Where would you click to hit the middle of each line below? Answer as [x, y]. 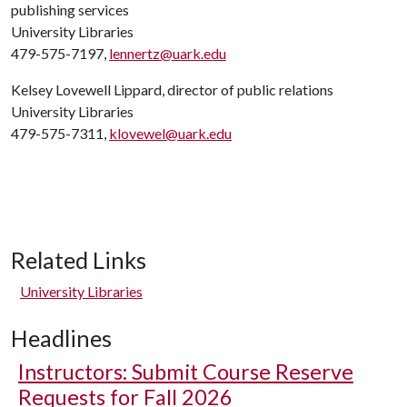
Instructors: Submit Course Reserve [186, 372]
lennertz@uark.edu [168, 53]
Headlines [61, 338]
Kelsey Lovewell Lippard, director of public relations [172, 89]
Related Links [79, 260]
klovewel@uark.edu [170, 133]
